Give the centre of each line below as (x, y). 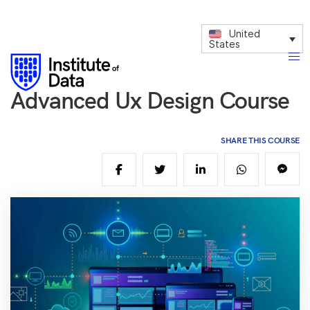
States (225, 44)
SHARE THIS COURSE (260, 140)
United (245, 34)
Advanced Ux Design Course (150, 100)
